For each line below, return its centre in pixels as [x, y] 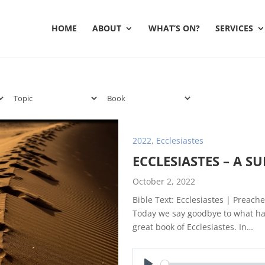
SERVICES [234, 28]
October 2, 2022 [164, 181]
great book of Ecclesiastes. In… [193, 227]
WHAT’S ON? [174, 28]
